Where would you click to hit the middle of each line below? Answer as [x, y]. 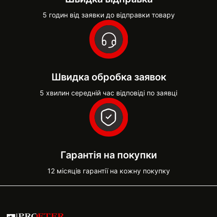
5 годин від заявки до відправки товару [108, 15]
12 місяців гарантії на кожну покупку [108, 171]
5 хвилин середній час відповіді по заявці [108, 93]
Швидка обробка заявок [108, 77]
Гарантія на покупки [108, 155]
